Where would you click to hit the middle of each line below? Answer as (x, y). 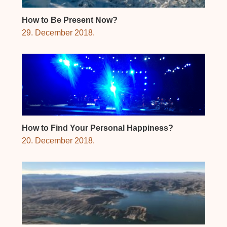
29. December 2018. (58, 32)
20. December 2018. (58, 141)
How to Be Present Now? (69, 20)
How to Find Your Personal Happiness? (97, 128)
